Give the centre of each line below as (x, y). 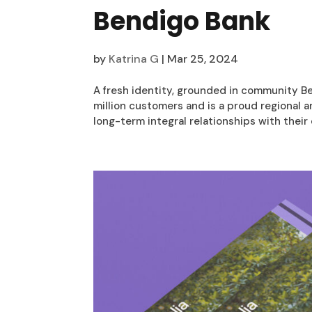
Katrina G (134, 59)
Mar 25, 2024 (203, 59)
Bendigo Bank (182, 22)
